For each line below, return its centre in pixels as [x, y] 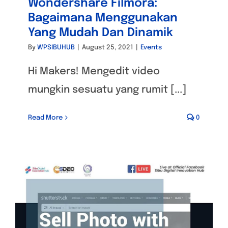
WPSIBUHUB [56, 47]
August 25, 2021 [108, 47]
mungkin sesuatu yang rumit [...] [107, 90]
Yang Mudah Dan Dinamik [101, 33]
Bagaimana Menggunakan [103, 18]
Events [151, 47]
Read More [45, 118]
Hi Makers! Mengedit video [94, 71]
